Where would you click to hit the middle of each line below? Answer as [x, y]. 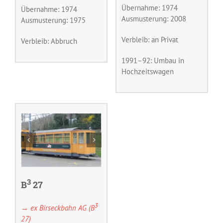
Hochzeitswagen [147, 71]
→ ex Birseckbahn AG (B [58, 208]
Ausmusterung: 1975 [53, 20]
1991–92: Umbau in [153, 60]
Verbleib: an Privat [150, 39]
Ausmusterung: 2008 [154, 18]
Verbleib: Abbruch [49, 41]
